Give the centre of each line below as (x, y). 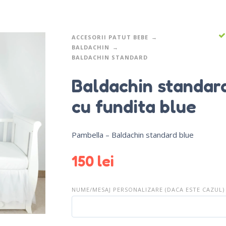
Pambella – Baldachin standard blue (132, 134)
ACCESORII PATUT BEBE (110, 37)
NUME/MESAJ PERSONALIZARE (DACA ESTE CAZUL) (148, 189)
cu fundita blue (134, 106)
